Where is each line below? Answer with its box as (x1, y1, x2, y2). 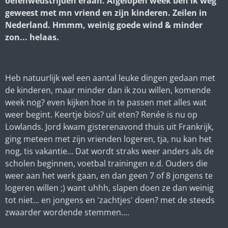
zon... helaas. (5, 31, 61, 43)
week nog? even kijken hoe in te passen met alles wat (5, 96, 207, 108)
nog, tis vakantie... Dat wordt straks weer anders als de (5, 145, 214, 157)
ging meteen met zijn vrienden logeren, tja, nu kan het (5, 133, 212, 145)
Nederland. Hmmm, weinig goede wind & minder (5, 19, 203, 31)
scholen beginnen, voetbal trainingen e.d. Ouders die (5, 157, 208, 169)
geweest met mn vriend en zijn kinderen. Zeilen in (5, 7, 207, 18)
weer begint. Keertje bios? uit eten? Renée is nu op (5, 108, 197, 120)
